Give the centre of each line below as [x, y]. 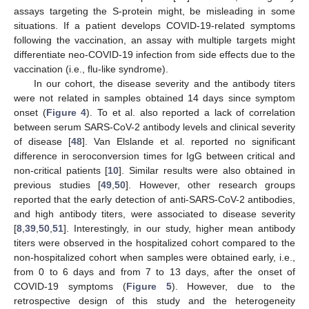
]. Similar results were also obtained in [207, 171]
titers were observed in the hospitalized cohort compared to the [154, 243]
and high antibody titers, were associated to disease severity [154, 214]
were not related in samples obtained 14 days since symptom [154, 98]
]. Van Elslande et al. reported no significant [189, 142]
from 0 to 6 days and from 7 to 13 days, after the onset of [154, 272]
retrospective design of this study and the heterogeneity [154, 301]
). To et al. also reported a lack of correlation [191, 113]
